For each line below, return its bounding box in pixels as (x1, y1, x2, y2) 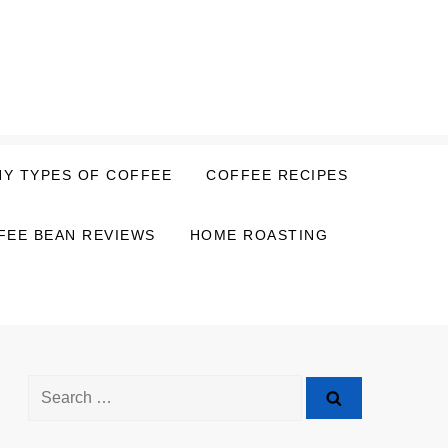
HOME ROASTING (189, 226, 328, 243)
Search (26, 378, 78, 396)
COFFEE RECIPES (206, 166, 349, 183)
